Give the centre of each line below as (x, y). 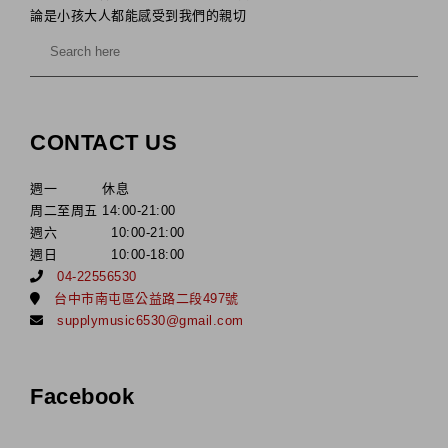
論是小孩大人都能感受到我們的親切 (138, 15)
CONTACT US (103, 142)
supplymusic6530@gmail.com (150, 320)
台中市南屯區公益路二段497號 (146, 298)
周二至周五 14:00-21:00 (103, 210)
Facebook (82, 396)
